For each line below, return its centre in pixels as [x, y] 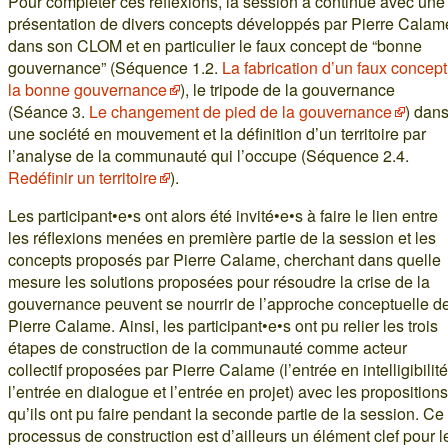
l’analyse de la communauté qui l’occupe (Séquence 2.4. [208, 155]
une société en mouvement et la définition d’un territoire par [217, 133]
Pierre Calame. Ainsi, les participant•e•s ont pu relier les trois [223, 325]
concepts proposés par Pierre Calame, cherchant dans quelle [224, 259]
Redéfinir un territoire [82, 177]
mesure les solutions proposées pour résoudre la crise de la [219, 281]
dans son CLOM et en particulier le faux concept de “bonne [215, 45]
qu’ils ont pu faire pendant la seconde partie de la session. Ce [226, 413]
